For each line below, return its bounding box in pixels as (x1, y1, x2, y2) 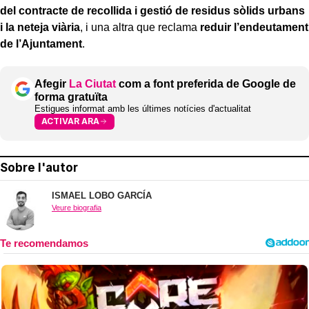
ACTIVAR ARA (41, 116, 99, 127)
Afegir (34, 77, 69, 90)
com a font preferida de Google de (116, 77, 296, 90)
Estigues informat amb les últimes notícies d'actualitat (34, 103, 251, 114)
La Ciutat (69, 77, 116, 90)
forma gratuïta (34, 90, 108, 103)
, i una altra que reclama (80, 21, 200, 33)
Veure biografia (52, 203, 101, 212)
